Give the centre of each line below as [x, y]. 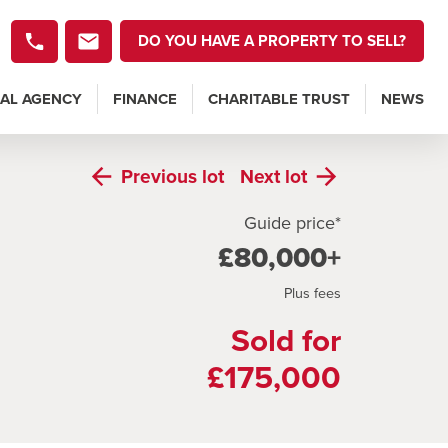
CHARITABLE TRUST [279, 99]
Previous [162, 176]
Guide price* [292, 223]
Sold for [286, 341]
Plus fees [312, 293]
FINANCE [145, 99]
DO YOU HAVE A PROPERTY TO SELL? [272, 41]
